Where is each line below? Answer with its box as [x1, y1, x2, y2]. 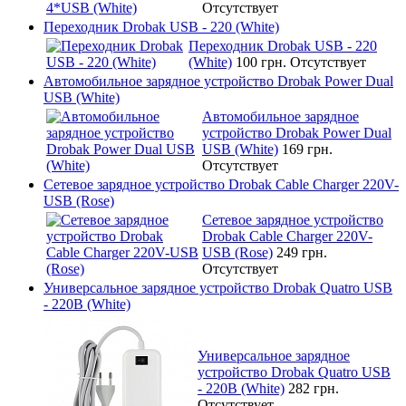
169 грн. [282, 140, 333, 157]
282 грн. [288, 380, 339, 396]
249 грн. [276, 244, 327, 260]
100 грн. [236, 53, 290, 70]
